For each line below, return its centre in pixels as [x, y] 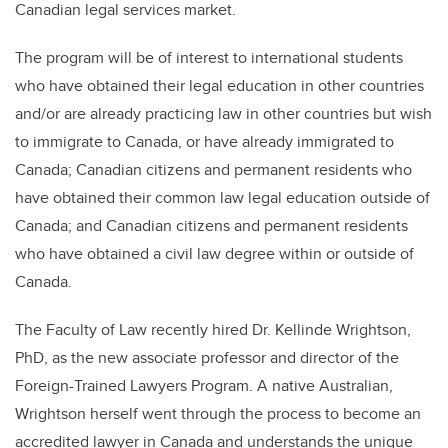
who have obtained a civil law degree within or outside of [214, 253]
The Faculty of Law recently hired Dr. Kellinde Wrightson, [213, 329]
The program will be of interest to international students [209, 57]
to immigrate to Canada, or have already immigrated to [204, 141]
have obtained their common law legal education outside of [222, 197]
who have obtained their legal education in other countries [219, 85]
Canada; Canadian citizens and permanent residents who [213, 169]
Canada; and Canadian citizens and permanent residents [211, 225]
